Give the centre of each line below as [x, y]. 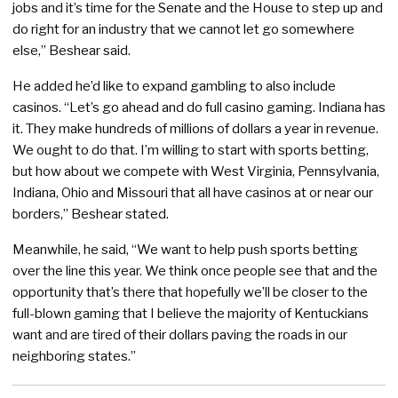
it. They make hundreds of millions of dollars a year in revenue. [195, 129]
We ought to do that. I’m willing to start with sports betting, [191, 150]
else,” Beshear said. [72, 51]
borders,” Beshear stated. [91, 214]
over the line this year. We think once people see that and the [195, 271]
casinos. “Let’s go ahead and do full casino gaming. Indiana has [199, 107]
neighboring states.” [74, 356]
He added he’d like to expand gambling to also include [174, 86]
